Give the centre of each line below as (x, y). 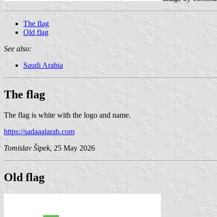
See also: (18, 48)
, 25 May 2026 (72, 148)
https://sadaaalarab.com (39, 131)
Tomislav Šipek (27, 148)
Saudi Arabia (43, 65)
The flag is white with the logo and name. (67, 115)
